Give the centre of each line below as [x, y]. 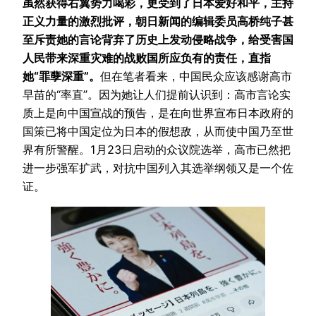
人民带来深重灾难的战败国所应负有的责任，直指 [147, 57]
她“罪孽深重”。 [61, 76]
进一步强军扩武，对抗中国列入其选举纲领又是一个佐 [158, 168]
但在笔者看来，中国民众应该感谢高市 [196, 76]
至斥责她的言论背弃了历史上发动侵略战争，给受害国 [158, 39]
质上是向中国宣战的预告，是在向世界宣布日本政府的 [158, 113]
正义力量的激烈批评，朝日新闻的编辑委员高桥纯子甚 [158, 21]
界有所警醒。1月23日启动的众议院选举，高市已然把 [157, 149]
